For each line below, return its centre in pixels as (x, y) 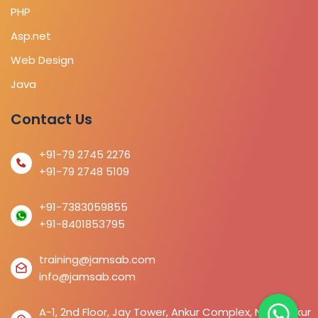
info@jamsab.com (87, 276)
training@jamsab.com (97, 259)
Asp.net (31, 35)
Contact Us (51, 119)
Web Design (42, 60)
